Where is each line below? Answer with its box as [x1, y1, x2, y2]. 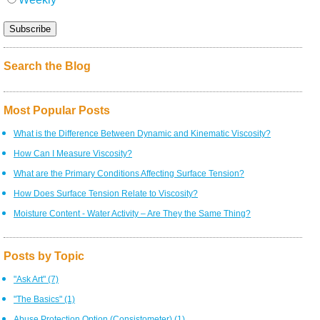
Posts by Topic [4, 250, 84, 262]
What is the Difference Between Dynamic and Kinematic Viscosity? [14, 129, 271, 138]
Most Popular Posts [4, 104, 110, 116]
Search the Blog [4, 60, 91, 72]
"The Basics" [14, 294, 64, 304]
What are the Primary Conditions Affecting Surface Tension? [14, 169, 244, 178]
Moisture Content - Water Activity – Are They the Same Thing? [14, 209, 251, 218]
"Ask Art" [14, 274, 48, 284]
